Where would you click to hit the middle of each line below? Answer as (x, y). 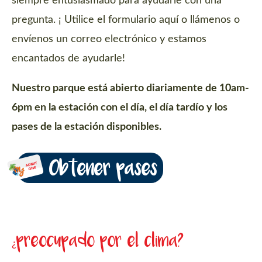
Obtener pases (103, 170)
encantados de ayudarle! (68, 59)
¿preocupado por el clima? (98, 242)
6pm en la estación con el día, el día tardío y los (120, 108)
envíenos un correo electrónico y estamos (109, 39)
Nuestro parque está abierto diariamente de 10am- (130, 89)
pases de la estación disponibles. (88, 127)
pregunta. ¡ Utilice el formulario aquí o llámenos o (126, 20)
